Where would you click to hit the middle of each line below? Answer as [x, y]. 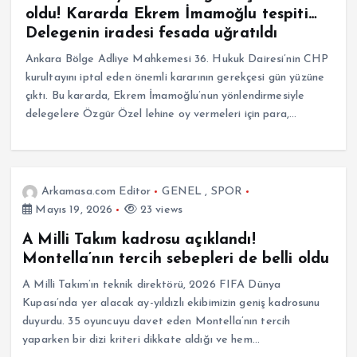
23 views [160, 210]
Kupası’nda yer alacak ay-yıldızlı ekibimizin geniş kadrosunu [171, 303]
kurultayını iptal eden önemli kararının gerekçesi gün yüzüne [175, 78]
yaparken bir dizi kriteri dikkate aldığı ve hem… [141, 339]
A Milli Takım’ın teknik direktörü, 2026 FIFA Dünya [152, 284]
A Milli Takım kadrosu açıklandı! [139, 239]
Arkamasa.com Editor [96, 191]
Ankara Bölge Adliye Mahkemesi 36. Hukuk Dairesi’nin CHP [177, 59]
